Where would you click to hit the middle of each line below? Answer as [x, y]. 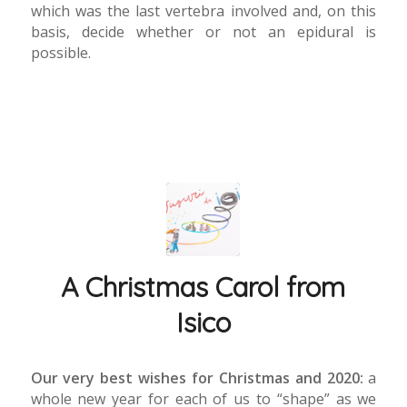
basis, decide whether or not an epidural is [203, 32]
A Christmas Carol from [203, 288]
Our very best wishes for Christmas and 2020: [197, 377]
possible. [60, 53]
